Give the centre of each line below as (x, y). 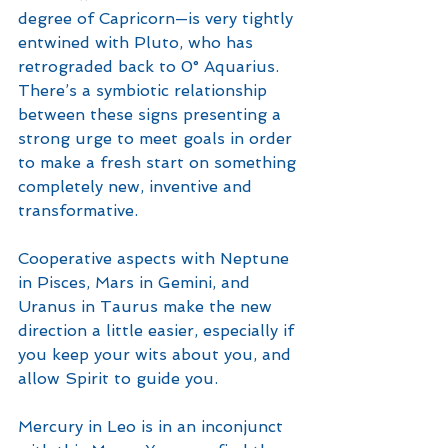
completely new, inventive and (137, 186)
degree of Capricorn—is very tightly (158, 18)
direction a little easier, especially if (158, 330)
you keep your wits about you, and (157, 354)
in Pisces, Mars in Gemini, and (136, 282)
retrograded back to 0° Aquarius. (151, 66)
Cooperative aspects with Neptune (156, 258)
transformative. (80, 210)
